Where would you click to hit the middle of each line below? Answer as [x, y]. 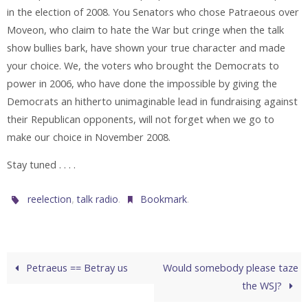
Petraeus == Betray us [76, 267]
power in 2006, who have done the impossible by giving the [142, 83]
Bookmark [164, 199]
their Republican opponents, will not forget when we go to [141, 119]
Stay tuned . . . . [41, 165]
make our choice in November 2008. [89, 137]
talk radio [98, 199]
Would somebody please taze [230, 267]
